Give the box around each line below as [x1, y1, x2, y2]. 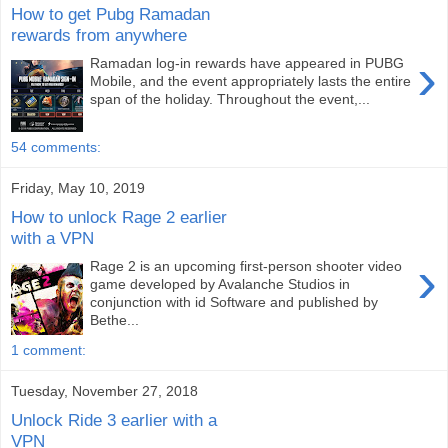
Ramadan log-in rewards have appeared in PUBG [90, 55, 405, 72]
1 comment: [11, 342, 86, 358]
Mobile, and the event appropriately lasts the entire [90, 73, 412, 90]
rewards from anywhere [11, 24, 187, 45]
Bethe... [90, 312, 140, 329]
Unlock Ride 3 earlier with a [11, 409, 217, 430]
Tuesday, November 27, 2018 [11, 383, 198, 399]
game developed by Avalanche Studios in [90, 276, 351, 293]
